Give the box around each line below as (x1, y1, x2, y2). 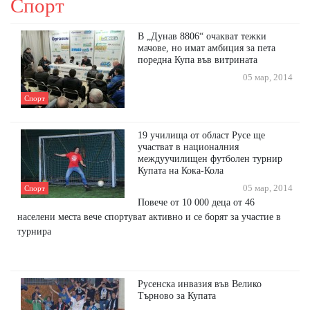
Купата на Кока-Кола (138, 165, 224, 176)
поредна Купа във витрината (138, 54, 258, 66)
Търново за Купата (138, 290, 217, 302)
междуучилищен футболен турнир (138, 153, 283, 165)
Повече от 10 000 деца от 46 (138, 197, 255, 208)
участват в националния (138, 141, 239, 153)
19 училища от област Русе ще (138, 129, 266, 141)
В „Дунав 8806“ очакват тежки (138, 30, 267, 42)
